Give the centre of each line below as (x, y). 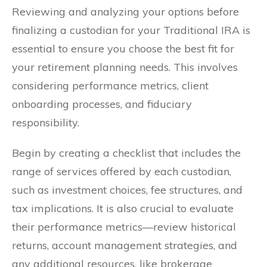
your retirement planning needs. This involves (125, 67)
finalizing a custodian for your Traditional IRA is (131, 30)
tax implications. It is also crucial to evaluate (123, 209)
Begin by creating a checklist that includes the (126, 153)
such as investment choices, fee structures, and (127, 190)
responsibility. (46, 123)
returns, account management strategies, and (125, 246)
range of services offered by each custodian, (122, 172)
